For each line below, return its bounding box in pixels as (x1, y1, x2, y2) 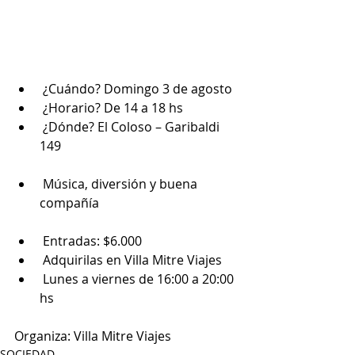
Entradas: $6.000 (43, 232, 142, 250)
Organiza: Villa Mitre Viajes (14, 327, 171, 345)
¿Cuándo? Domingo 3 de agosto (43, 80, 232, 98)
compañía (40, 194, 99, 212)
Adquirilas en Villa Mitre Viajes (43, 251, 222, 269)
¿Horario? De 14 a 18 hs (43, 99, 183, 117)
